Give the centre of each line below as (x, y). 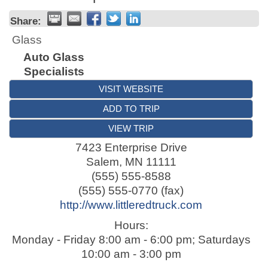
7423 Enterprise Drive (131, 147)
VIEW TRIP (131, 128)
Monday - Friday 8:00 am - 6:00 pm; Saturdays (131, 240)
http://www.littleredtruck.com (131, 205)
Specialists (54, 71)
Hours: (131, 225)
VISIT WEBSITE (131, 89)
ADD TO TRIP (131, 109)
